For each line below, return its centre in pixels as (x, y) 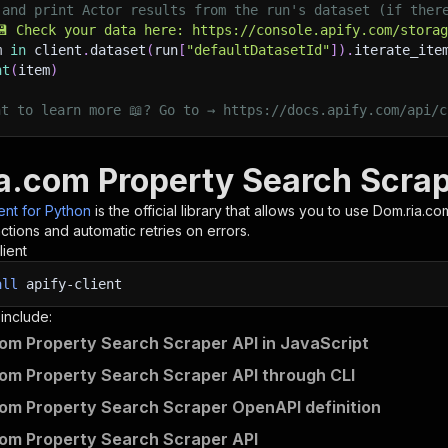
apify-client (70, 284)
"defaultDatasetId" (258, 50)
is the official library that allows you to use (234, 210)
